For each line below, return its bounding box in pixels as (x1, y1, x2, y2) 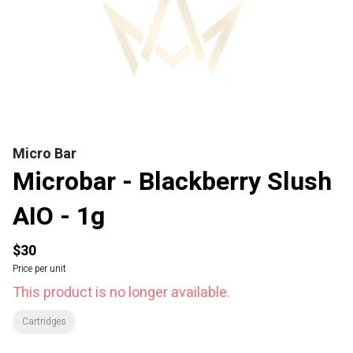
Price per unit (13, 262, 66, 276)
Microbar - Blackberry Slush (13, 163, 332, 200)
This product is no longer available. (13, 282, 230, 303)
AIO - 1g (13, 198, 105, 235)
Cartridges (22, 314, 66, 329)
